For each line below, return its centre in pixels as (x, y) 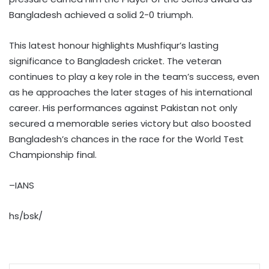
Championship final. (53, 155)
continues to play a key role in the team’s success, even (134, 77)
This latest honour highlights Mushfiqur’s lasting (114, 46)
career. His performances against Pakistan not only (123, 108)
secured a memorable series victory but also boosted (130, 124)
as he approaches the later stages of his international (131, 92)
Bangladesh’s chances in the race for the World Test (126, 139)
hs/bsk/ (26, 216)
